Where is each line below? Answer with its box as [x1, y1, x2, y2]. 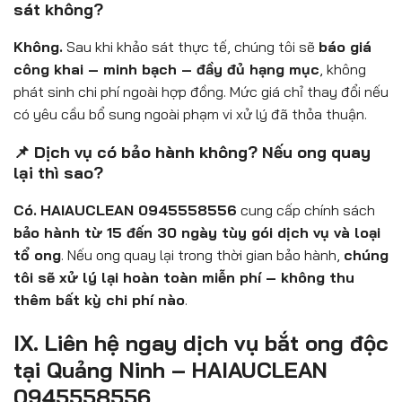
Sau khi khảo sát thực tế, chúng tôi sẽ [63, 38, 319, 57]
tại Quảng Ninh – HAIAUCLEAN [13, 356, 328, 384]
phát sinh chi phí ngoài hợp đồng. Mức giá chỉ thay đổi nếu [13, 83, 389, 101]
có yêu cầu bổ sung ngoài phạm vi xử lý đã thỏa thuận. [13, 105, 367, 124]
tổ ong [13, 246, 61, 265]
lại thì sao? [13, 162, 103, 184]
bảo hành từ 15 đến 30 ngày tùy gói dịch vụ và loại [13, 223, 380, 242]
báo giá [319, 38, 371, 57]
